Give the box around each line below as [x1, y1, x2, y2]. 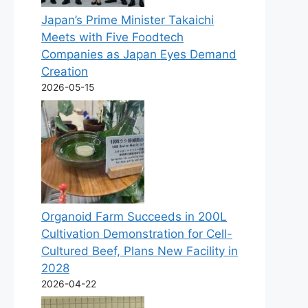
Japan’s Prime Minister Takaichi [41, 13, 214, 27]
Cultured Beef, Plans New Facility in [41, 243, 238, 258]
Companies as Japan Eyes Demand [41, 47, 236, 62]
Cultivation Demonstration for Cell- [41, 226, 232, 241]
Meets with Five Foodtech [41, 30, 184, 45]
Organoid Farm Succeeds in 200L [41, 209, 227, 223]
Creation [41, 65, 88, 79]
